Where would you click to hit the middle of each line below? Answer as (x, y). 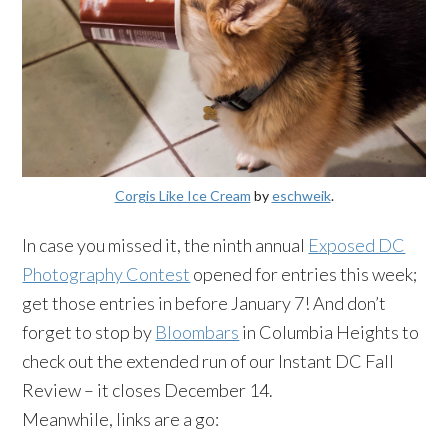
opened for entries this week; (304, 273)
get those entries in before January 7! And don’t (204, 302)
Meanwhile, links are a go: (121, 418)
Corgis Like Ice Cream (182, 195)
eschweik (301, 195)
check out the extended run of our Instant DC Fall (208, 360)
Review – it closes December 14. (148, 389)
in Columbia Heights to (329, 331)
